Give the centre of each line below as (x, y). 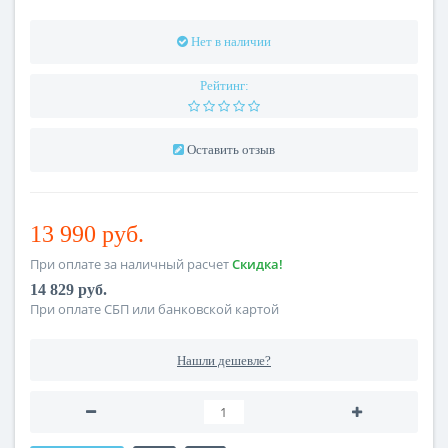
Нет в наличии (231, 42)
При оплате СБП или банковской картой (154, 309)
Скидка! (257, 264)
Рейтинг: (224, 86)
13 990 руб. (87, 234)
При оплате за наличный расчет (131, 264)
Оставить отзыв (231, 150)
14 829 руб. (68, 290)
